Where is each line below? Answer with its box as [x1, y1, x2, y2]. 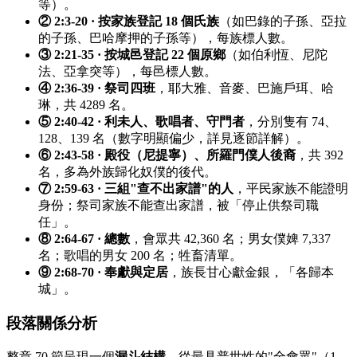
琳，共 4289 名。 [38, 98, 134, 112]
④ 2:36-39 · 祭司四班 [38, 81, 155, 96]
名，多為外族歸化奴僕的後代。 [38, 165, 217, 179]
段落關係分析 [6, 315, 97, 332]
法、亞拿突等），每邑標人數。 [38, 65, 217, 79]
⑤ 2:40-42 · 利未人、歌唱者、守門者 [38, 115, 245, 129]
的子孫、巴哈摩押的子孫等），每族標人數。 [38, 31, 293, 45]
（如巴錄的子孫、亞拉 [219, 14, 347, 29]
